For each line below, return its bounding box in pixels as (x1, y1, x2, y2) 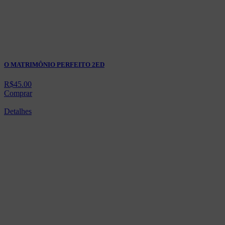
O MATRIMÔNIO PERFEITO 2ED (4, 61, 104, 69)
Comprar (4, 89, 32, 98)
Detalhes (4, 107, 32, 116)
